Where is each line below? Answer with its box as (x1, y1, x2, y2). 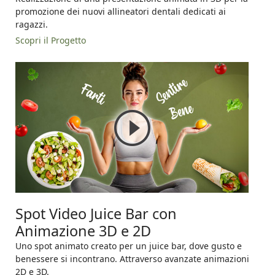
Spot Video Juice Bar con (15, 204, 177, 224)
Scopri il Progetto (15, 34, 86, 47)
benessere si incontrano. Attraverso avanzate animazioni (15, 253, 249, 265)
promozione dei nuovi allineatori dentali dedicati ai (15, 6, 226, 18)
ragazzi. (15, 18, 48, 31)
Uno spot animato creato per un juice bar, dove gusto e (15, 240, 242, 252)
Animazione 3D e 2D (15, 221, 151, 241)
